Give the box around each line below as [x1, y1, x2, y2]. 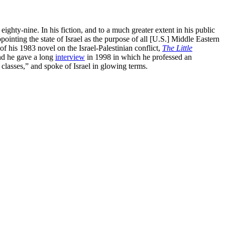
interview [55, 52, 85, 61]
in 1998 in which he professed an [85, 52, 192, 61]
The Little [162, 43, 192, 52]
